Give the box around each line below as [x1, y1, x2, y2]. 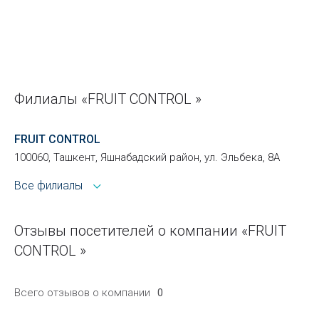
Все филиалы [14, 178, 83, 192]
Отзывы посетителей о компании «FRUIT [14, 221, 286, 239]
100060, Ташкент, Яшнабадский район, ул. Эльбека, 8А [14, 150, 280, 164]
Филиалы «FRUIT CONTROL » [14, 90, 202, 108]
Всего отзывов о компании [14, 286, 150, 299]
